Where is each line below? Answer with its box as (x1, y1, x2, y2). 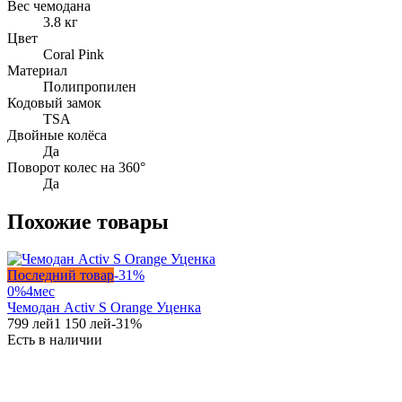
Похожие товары (7, 209, 169, 233)
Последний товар (7, 267, 114, 284)
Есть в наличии (7, 332, 102, 348)
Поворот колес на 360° (7, 159, 145, 175)
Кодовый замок (7, 94, 101, 110)
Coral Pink (43, 46, 104, 62)
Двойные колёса (7, 127, 107, 143)
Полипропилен (43, 78, 136, 94)
